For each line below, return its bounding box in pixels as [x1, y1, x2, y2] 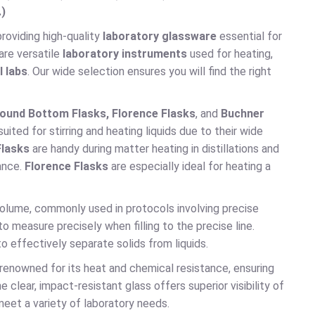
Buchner [221, 107, 264, 120]
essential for [217, 30, 282, 43]
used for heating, [187, 47, 273, 60]
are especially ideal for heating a [108, 160, 271, 173]
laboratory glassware [103, 30, 217, 43]
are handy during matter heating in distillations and [30, 142, 279, 155]
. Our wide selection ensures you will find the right [27, 65, 271, 78]
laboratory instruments [63, 47, 187, 60]
